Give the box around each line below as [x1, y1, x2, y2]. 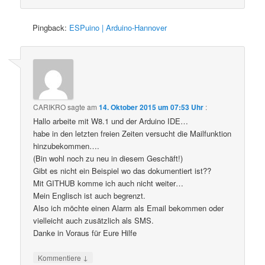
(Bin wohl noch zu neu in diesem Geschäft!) [33, 153, 183, 164]
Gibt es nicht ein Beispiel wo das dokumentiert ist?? [33, 165, 212, 177]
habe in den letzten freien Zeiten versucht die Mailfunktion [33, 128, 232, 140]
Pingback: [33, 21, 70, 33]
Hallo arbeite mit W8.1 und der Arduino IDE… [33, 115, 189, 127]
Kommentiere [38, 253, 83, 263]
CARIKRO [33, 102, 66, 112]
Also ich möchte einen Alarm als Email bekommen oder [33, 202, 224, 214]
